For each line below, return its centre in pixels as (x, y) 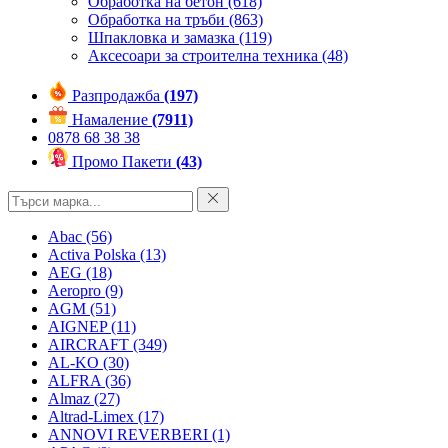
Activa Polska (94, 254)
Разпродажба (118, 95)
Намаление (112, 119)
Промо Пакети (124, 161)
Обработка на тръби (156, 19)
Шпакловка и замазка (161, 37)
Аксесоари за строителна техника (203, 55)
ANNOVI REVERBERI (130, 434)
